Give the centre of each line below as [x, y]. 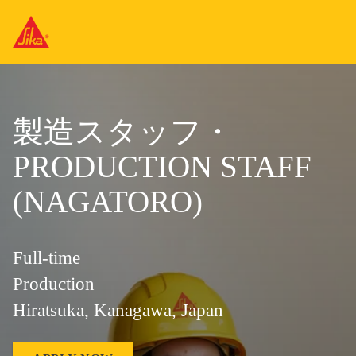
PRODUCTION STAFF [162, 166]
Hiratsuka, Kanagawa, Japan [118, 310]
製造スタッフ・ [123, 132]
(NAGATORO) [108, 201]
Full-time [46, 258]
